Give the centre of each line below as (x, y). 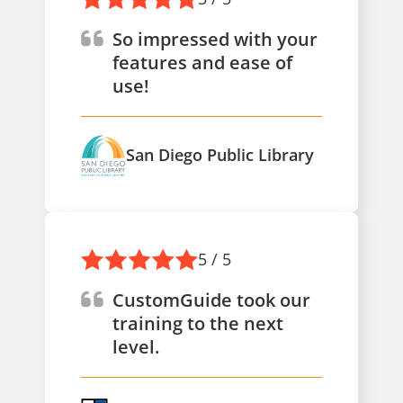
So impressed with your (215, 39)
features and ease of (202, 62)
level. (136, 346)
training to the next (198, 323)
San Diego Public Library (220, 155)
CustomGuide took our (211, 300)
